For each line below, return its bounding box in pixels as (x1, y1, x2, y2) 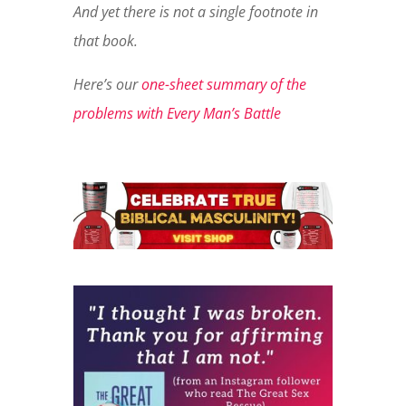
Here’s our (72, 74, 141, 95)
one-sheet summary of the (140, 74, 306, 95)
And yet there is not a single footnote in (72, 2, 318, 23)
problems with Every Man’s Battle (72, 103, 281, 124)
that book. (72, 31, 138, 52)
